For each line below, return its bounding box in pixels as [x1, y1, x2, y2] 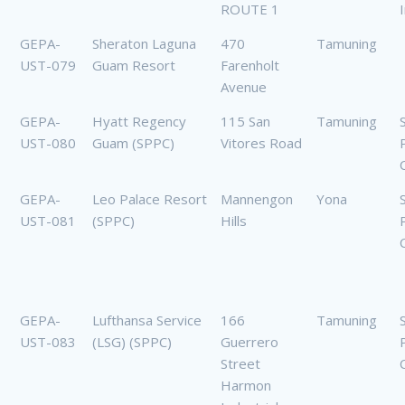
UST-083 [20, 333, 76, 352]
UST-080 [20, 134, 76, 153]
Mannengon [221, 190, 293, 209]
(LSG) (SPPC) [92, 333, 172, 352]
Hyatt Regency [92, 112, 186, 131]
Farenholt [221, 56, 279, 75]
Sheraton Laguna [92, 34, 196, 53]
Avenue [221, 78, 267, 97]
